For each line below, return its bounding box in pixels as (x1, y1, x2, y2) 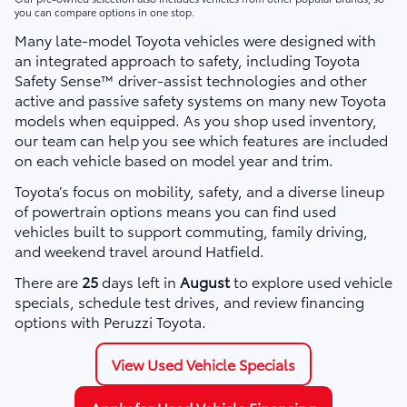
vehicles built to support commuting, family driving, (15, 219, 368, 241)
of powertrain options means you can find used (15, 199, 336, 221)
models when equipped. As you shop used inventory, (15, 108, 377, 130)
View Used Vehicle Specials (112, 352, 295, 374)
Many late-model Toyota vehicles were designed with (15, 28, 376, 50)
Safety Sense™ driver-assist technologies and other (15, 68, 367, 90)
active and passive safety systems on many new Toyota (15, 88, 386, 110)
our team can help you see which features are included (15, 128, 388, 150)
